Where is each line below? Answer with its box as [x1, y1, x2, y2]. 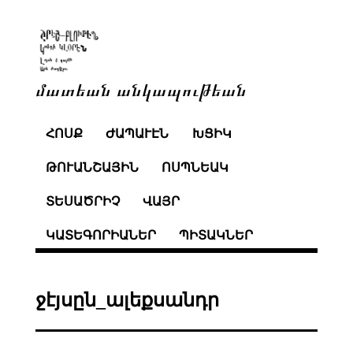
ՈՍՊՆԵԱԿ [162, 161, 229, 175]
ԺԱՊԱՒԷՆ [106, 127, 169, 141]
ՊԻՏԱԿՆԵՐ [179, 228, 254, 242]
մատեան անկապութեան [35, 77, 247, 100]
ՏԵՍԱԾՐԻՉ [45, 194, 120, 208]
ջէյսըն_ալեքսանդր [35, 289, 219, 310]
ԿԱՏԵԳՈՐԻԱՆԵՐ [45, 228, 156, 242]
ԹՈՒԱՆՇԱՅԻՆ [45, 161, 139, 175]
